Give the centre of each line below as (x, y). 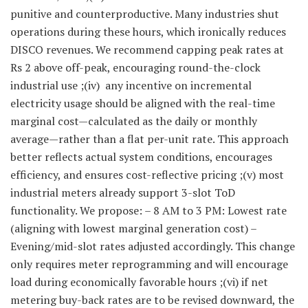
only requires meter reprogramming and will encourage (149, 264)
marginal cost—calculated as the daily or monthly (134, 121)
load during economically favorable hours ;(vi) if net (139, 282)
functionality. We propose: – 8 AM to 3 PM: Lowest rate (148, 211)
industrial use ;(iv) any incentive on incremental (131, 86)
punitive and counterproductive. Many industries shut (145, 14)
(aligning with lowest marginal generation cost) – (133, 229)
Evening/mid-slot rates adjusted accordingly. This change (153, 246)
